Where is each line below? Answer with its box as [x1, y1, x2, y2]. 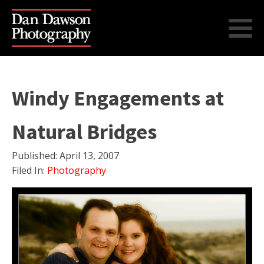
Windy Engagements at [12, 85, 224, 111]
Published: [12, 149, 60, 162]
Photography [47, 164, 106, 177]
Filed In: [12, 164, 47, 177]
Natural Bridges [12, 118, 157, 145]
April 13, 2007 [60, 149, 119, 162]
